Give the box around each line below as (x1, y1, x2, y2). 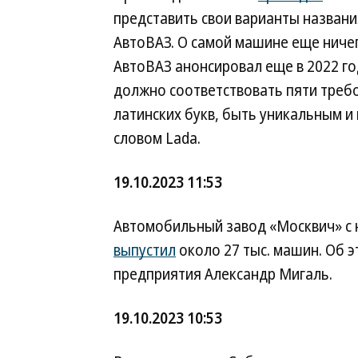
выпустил (113, 240, 176, 261)
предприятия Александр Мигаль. (113, 264, 332, 284)
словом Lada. (113, 128, 201, 149)
